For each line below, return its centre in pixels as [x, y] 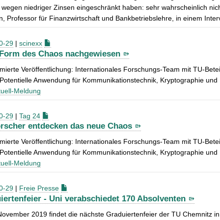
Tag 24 [30, 116]
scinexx [31, 43]
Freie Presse [39, 188]
